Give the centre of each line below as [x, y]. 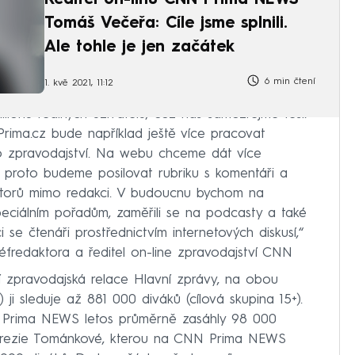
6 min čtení [288, 82]
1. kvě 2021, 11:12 [79, 83]
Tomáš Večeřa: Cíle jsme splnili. [166, 24]
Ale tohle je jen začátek [139, 48]
